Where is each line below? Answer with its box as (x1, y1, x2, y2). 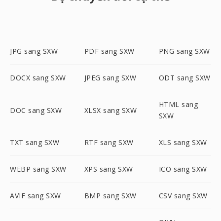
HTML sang (158, 100, 198, 109)
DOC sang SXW (10, 105, 62, 115)
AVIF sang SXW (10, 191, 61, 200)
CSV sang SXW (158, 191, 208, 200)
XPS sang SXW (84, 164, 133, 174)
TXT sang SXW (10, 138, 59, 147)
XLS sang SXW (158, 138, 207, 147)
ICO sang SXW (158, 164, 207, 174)
